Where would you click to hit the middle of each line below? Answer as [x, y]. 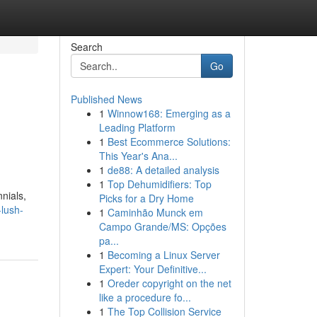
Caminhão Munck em [155, 212]
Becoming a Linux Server [163, 255]
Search [86, 47]
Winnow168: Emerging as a [169, 113]
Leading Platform [137, 127]
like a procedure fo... [145, 297]
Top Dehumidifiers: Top [159, 184]
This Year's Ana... [138, 156]
